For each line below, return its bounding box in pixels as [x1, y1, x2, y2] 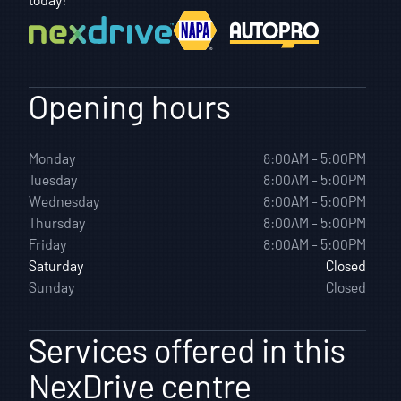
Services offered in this [29, 328, 346, 369]
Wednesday [29, 192, 101, 209]
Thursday [29, 213, 87, 231]
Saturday [29, 256, 85, 274]
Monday [29, 149, 77, 166]
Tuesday [29, 170, 79, 188]
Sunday [29, 277, 76, 295]
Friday [29, 235, 68, 252]
